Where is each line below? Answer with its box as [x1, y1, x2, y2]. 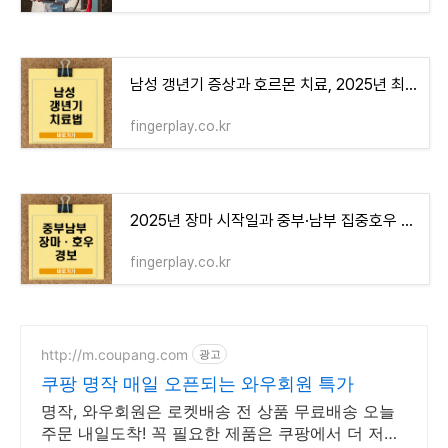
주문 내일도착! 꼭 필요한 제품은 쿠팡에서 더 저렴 [41, 423, 400, 444]
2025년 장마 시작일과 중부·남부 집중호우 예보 [401, 211, 413, 231]
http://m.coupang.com [41, 345, 188, 363]
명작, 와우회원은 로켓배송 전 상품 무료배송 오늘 [41, 401, 395, 422]
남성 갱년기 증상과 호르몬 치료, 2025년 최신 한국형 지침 [405, 75, 417, 95]
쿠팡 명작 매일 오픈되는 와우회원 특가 [41, 373, 354, 395]
